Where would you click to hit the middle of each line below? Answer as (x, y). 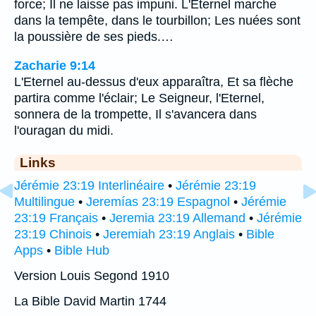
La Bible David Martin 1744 (90, 301)
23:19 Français (56, 218)
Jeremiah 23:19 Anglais (169, 234)
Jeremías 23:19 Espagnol (158, 201)
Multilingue (44, 201)
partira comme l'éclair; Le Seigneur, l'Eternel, (139, 98)
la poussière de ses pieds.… (94, 37)
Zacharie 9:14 (55, 65)
